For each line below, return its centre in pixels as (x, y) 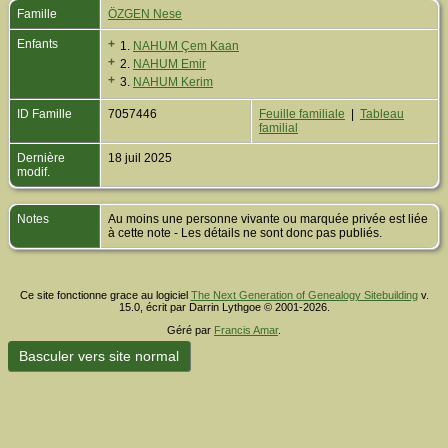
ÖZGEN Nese (145, 14)
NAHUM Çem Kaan (186, 46)
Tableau (382, 114)
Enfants (39, 44)
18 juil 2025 (141, 158)
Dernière (41, 158)
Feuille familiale (302, 114)
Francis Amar (246, 330)
